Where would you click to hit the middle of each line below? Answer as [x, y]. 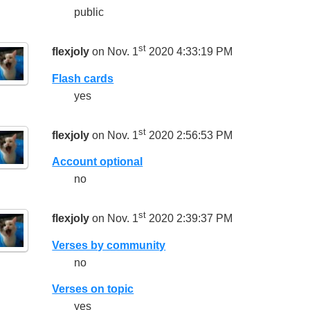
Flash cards [83, 78]
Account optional [98, 162]
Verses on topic [93, 289]
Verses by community [109, 245]
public [89, 12]
